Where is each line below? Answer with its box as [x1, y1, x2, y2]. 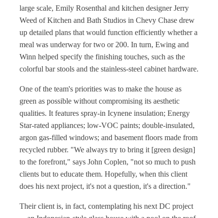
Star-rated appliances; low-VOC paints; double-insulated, [19, 121, 195, 129]
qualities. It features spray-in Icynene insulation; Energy [19, 109, 190, 117]
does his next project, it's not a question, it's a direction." [19, 182, 191, 190]
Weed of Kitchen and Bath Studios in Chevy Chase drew [19, 16, 195, 24]
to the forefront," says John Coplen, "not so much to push [19, 158, 196, 166]
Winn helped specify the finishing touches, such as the [19, 53, 185, 61]
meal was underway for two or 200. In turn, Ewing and [19, 40, 189, 49]
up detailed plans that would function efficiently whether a [19, 28, 198, 36]
